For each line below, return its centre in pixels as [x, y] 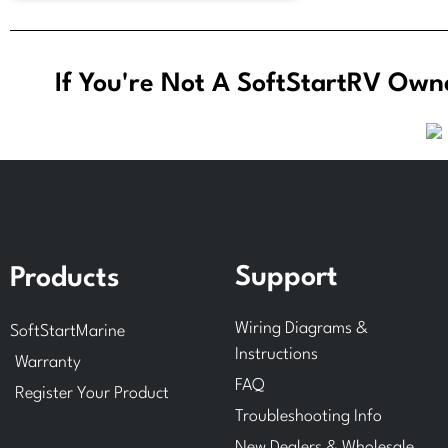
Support [286, 278]
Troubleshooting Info [308, 417]
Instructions [276, 355]
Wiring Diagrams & [301, 329]
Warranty [48, 363]
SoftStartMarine [67, 332]
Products [65, 279]
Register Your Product [92, 394]
